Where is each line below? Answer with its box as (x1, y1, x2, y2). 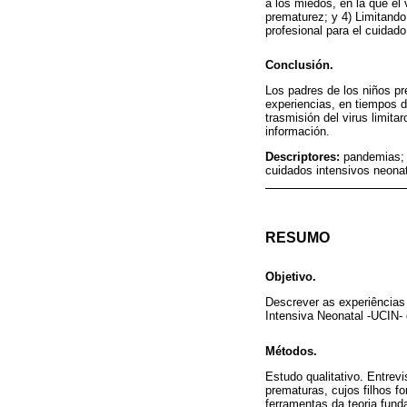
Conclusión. (265, 57, 333, 72)
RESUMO (265, 230, 330, 246)
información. (265, 124, 330, 138)
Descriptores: (265, 149, 343, 164)
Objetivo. (265, 270, 316, 284)
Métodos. (265, 343, 317, 358)
